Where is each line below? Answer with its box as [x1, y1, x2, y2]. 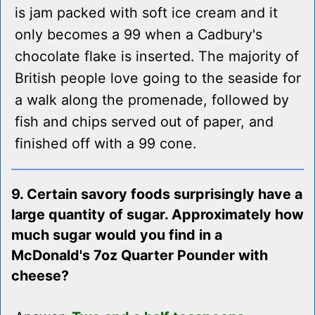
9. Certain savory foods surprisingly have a [11, 186, 302, 203]
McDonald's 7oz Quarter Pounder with [11, 247, 268, 264]
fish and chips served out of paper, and [15, 113, 274, 131]
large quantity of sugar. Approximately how [11, 206, 304, 224]
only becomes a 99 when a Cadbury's [15, 26, 262, 44]
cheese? [11, 267, 69, 285]
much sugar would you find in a [11, 226, 222, 244]
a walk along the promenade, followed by [15, 91, 289, 109]
